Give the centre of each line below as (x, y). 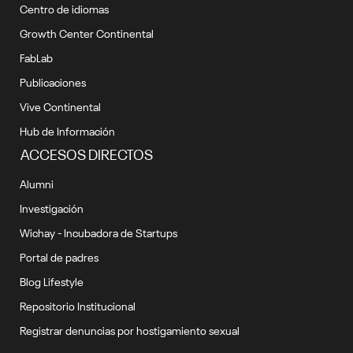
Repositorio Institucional (78, 305)
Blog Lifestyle (52, 281)
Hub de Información (67, 130)
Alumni (37, 183)
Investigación (52, 207)
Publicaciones (53, 81)
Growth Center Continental (87, 32)
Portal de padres (59, 256)
